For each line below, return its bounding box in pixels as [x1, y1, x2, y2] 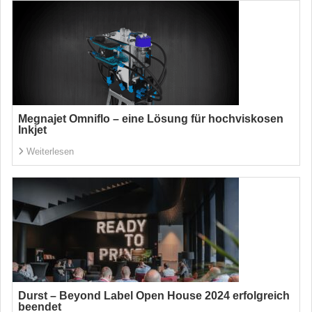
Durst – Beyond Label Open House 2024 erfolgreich [18, 290, 290, 302]
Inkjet [18, 124, 47, 136]
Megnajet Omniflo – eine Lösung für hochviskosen [18, 113, 283, 125]
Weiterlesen [26, 146, 74, 157]
